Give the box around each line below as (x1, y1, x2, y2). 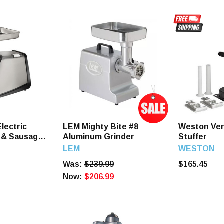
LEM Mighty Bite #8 (62, 122, 138, 131)
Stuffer (178, 132, 207, 141)
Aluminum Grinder (62, 132, 134, 141)
